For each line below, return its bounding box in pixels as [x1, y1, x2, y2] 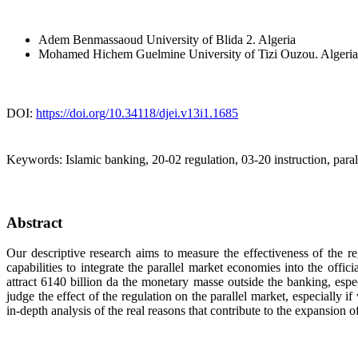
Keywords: [6, 152, 66, 166]
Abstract [6, 213, 62, 231]
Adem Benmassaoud [38, 32, 146, 46]
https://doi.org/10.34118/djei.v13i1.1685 [36, 105, 238, 120]
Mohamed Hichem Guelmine [38, 46, 189, 61]
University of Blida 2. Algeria [146, 32, 296, 46]
